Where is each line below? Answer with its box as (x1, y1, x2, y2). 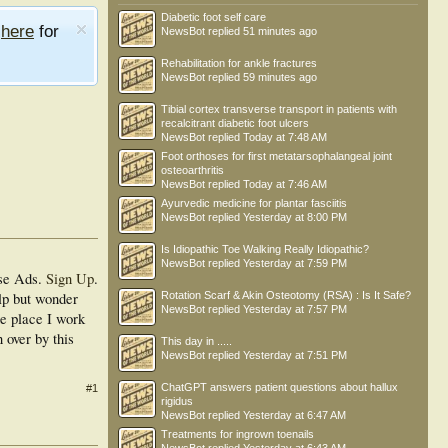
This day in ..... (161, 335, 232, 347)
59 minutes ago (243, 71, 317, 83)
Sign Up (46, 269, 94, 288)
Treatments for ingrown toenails (161, 428, 314, 440)
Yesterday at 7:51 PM (243, 349, 347, 361)
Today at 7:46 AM (243, 178, 327, 190)
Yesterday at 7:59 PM (243, 257, 347, 269)
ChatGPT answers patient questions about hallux (161, 381, 398, 393)
